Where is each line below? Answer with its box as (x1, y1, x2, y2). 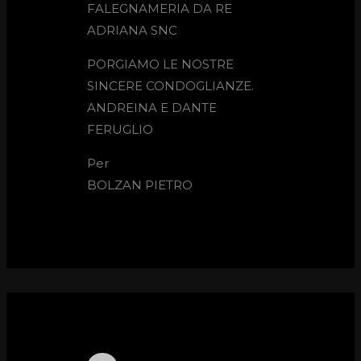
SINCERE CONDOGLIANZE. (87, 77, 255, 93)
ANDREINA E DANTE (87, 99, 218, 115)
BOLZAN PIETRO (87, 176, 193, 193)
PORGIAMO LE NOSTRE (87, 56, 234, 72)
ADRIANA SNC (87, 22, 178, 38)
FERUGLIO (87, 121, 154, 137)
